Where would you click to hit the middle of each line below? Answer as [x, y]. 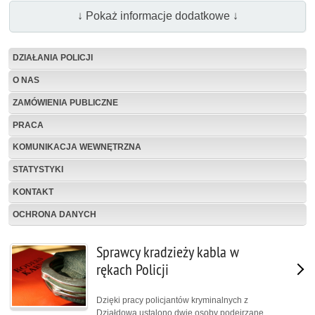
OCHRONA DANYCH [54, 214]
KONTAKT [33, 192]
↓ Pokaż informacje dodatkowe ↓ [157, 16]
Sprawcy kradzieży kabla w [168, 252]
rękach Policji [133, 270]
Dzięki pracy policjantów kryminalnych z [172, 300]
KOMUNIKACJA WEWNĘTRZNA [77, 147]
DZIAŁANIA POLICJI [53, 58]
